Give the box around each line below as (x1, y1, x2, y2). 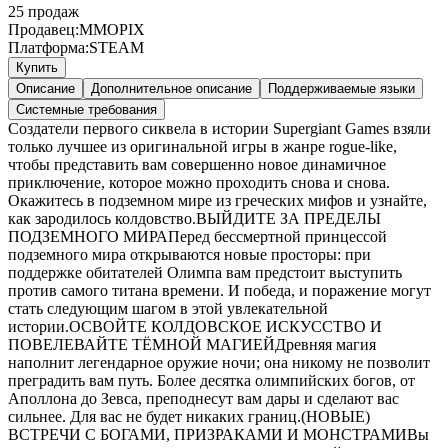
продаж (28, 2, 79, 20)
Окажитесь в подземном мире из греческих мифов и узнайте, (8, 191, 427, 209)
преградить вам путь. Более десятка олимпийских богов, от (8, 371, 415, 389)
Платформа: (8, 38, 89, 56)
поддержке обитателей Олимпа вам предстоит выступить (8, 263, 402, 281)
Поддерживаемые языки (268, 80, 415, 96)
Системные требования (16, 101, 157, 117)
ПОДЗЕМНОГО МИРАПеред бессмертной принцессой (8, 227, 387, 245)
